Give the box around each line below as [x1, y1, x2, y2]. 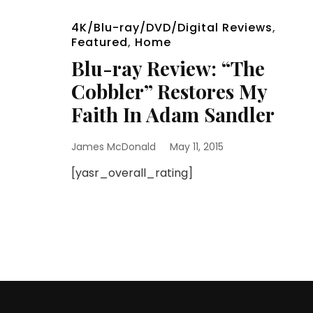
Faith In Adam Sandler [71, 101, 275, 127]
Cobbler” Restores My [71, 78, 267, 104]
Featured [71, 34, 128, 50]
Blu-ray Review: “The [71, 54, 265, 81]
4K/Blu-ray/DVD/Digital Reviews [71, 19, 272, 36]
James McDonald [71, 139, 156, 154]
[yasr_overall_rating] [71, 164, 198, 181]
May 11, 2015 [170, 139, 224, 154]
